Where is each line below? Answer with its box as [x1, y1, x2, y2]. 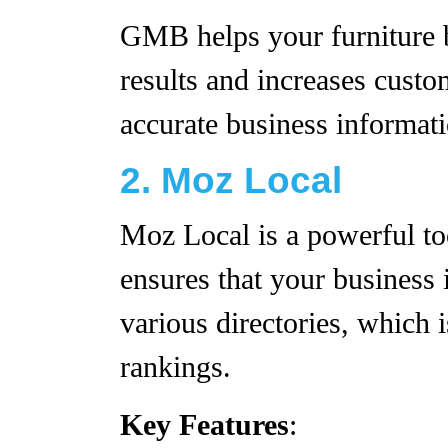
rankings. [120, 351, 231, 383]
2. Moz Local [120, 160, 342, 201]
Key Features [120, 409, 289, 441]
